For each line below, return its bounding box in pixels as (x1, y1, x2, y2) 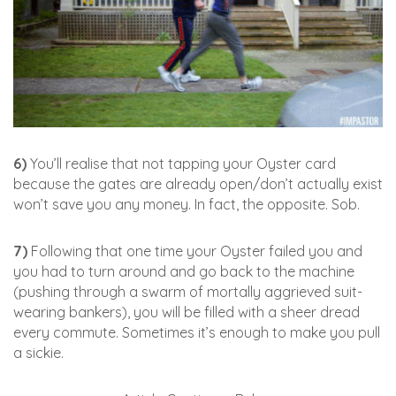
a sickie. (13, 343, 64, 362)
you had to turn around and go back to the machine (13, 262, 354, 280)
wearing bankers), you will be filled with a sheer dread (13, 302, 360, 321)
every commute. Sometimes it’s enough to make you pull (13, 323, 380, 341)
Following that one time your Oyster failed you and (27, 241, 362, 260)
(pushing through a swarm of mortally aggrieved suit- (13, 282, 362, 301)
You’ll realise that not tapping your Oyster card (27, 154, 336, 172)
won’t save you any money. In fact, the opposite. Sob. (13, 194, 360, 213)
